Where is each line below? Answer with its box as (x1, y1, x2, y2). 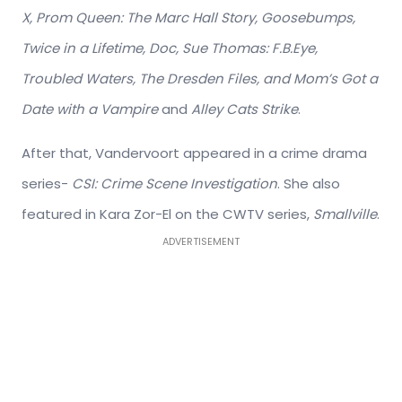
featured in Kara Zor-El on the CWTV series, (22, 205, 313, 224)
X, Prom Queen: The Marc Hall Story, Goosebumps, (22, 8, 355, 28)
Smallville (313, 205, 377, 224)
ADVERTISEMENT (162, 234, 240, 249)
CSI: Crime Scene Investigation (72, 174, 277, 194)
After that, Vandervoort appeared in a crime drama (22, 144, 367, 163)
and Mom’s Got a (263, 69, 378, 89)
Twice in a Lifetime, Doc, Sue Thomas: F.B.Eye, (22, 39, 318, 58)
